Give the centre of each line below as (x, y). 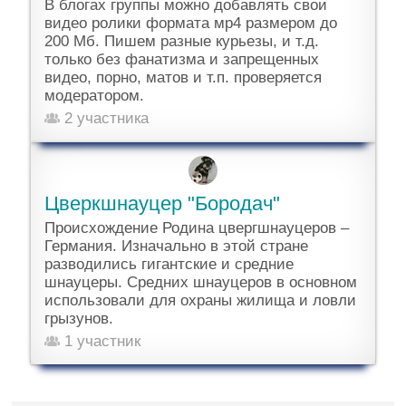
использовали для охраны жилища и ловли (201, 300)
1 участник (101, 341)
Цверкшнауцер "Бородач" (163, 203)
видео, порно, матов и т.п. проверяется (184, 77)
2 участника (105, 118)
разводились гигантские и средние (169, 264)
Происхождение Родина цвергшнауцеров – (197, 227)
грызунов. (79, 318)
